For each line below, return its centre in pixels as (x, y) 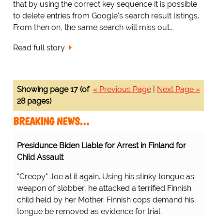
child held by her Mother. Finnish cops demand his (105, 200)
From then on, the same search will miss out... (93, 27)
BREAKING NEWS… (51, 122)
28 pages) (34, 101)
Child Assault (40, 157)
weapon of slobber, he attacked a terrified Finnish (104, 188)
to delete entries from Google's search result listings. (106, 15)
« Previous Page (122, 90)
